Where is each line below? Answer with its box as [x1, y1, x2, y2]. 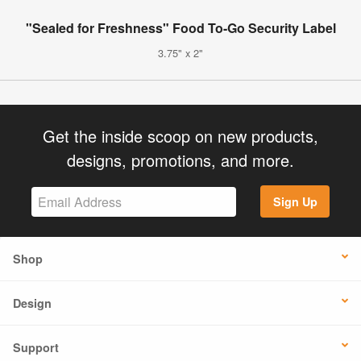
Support [13, 339, 59, 356]
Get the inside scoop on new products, [43, 123, 318, 147]
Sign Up [272, 193, 317, 210]
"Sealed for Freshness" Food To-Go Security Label [25, 18, 336, 37]
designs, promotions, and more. [67, 147, 294, 172]
